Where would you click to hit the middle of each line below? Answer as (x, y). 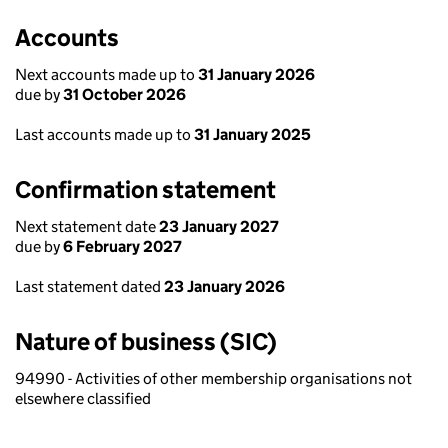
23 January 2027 (219, 226)
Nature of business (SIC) (146, 341)
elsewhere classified (83, 398)
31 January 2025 (252, 134)
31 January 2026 (256, 74)
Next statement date (87, 226)
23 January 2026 (224, 286)
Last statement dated (89, 286)
